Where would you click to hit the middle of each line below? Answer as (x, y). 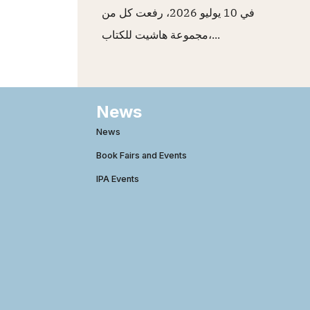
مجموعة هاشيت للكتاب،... (214, 35)
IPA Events (117, 179)
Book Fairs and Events (141, 155)
